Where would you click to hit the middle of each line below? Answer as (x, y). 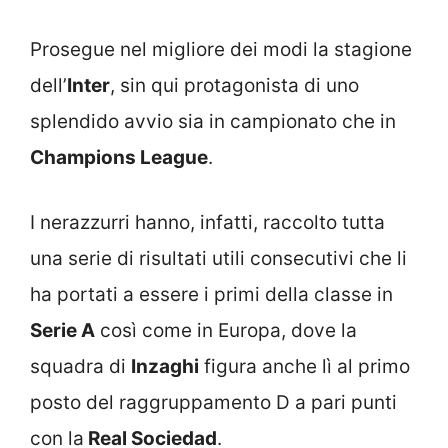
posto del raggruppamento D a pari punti (213, 402)
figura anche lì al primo (304, 366)
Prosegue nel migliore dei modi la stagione (221, 49)
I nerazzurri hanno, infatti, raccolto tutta (207, 222)
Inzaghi (165, 366)
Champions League (119, 157)
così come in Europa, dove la (226, 330)
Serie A (62, 330)
